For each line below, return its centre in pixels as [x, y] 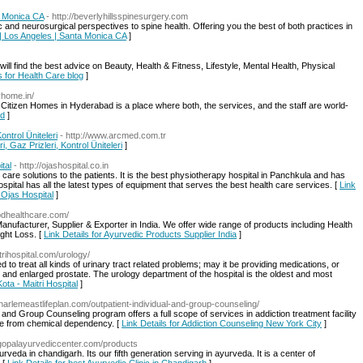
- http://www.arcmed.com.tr [113, 135]
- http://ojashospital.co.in [61, 165]
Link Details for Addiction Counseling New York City [222, 323]
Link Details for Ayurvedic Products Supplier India [140, 234]
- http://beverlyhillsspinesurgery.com [117, 16]
